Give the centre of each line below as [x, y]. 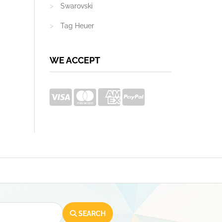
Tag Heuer [77, 26]
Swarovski [76, 6]
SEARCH [91, 214]
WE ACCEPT [75, 60]
